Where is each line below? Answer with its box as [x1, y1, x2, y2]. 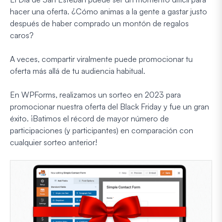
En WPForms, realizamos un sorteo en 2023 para [10, 89, 181, 100]
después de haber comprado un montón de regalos [10, 18, 189, 28]
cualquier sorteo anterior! [10, 137, 97, 147]
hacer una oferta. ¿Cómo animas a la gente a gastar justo [10, 6, 207, 16]
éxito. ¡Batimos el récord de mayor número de [10, 113, 169, 123]
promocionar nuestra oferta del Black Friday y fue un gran [10, 101, 209, 111]
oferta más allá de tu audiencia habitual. [10, 65, 145, 76]
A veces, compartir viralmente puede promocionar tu [10, 54, 193, 64]
